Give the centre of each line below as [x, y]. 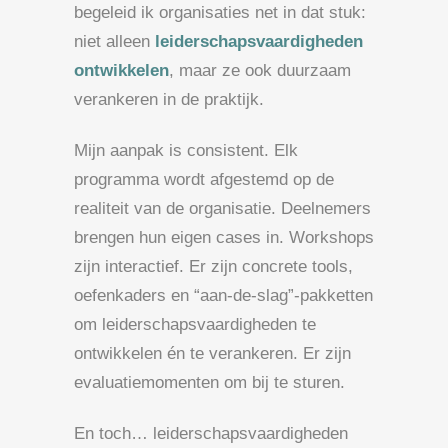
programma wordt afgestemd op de [204, 179]
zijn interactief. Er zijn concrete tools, [213, 266]
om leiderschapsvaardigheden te [195, 324]
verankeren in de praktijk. [169, 99]
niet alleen [114, 41]
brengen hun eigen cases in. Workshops [224, 237]
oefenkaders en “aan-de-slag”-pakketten [223, 295]
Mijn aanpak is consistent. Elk [186, 150]
